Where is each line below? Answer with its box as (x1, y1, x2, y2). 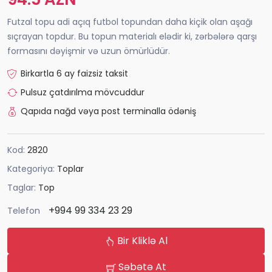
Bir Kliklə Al (114, 234, 168, 248)
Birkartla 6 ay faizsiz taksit (21, 67, 128, 80)
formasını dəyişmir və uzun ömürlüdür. (7, 45, 170, 58)
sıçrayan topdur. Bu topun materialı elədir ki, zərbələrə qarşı (7, 30, 257, 43)
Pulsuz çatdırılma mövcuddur (21, 86, 144, 99)
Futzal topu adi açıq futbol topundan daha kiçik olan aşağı (7, 16, 253, 29)
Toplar (57, 163, 84, 175)
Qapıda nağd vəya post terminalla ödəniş (21, 105, 196, 118)
